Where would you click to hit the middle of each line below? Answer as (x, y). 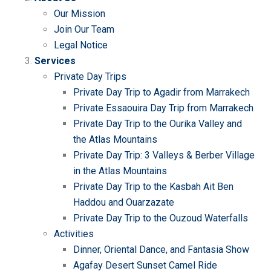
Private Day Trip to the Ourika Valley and (158, 124)
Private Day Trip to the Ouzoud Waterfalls (161, 218)
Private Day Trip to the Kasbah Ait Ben (153, 187)
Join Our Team (84, 29)
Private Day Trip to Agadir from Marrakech (162, 92)
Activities (74, 234)
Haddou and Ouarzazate (124, 202)
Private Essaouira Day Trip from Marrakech (163, 108)
